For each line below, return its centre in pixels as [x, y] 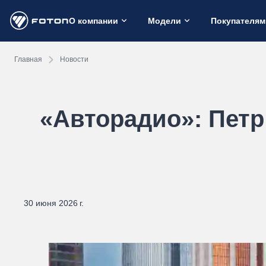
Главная [28, 59]
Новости [74, 59]
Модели [164, 20]
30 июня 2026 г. [54, 203]
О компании [94, 20]
